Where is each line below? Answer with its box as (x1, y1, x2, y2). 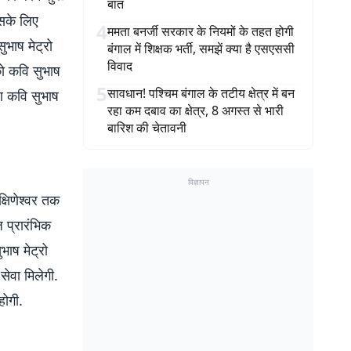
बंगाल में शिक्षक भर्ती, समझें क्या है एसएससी (107, 40, 295, 57)
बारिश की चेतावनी (107, 119, 186, 136)
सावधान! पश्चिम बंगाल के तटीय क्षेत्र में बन (107, 85, 295, 102)
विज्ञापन (187, 176, 209, 187)
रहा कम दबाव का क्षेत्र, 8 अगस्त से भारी (107, 102, 284, 119)
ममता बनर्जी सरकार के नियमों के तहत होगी (107, 23, 294, 40)
